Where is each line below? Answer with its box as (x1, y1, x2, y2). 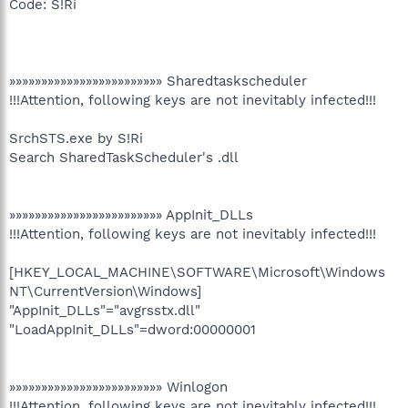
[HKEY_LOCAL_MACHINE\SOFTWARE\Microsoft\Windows (9, 263, 385, 280)
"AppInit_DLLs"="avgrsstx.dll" (9, 301, 200, 319)
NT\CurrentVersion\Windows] (9, 282, 201, 300)
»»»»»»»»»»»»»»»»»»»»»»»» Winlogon (9, 378, 228, 395)
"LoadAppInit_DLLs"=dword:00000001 (9, 321, 256, 338)
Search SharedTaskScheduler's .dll (9, 148, 239, 166)
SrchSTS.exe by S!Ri (9, 129, 143, 147)
